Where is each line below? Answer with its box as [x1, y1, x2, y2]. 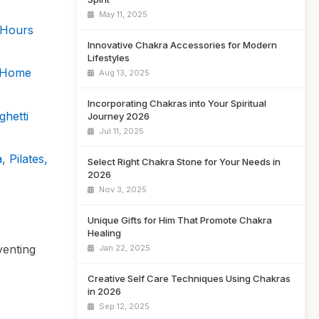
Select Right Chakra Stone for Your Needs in [88, 156, 281, 167]
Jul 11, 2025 [97, 126, 144, 136]
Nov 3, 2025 [97, 184, 147, 194]
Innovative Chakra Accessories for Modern [88, 39, 277, 51]
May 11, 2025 [97, 9, 147, 19]
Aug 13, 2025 [97, 68, 150, 78]
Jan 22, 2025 [97, 243, 150, 253]
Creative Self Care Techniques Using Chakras [88, 273, 291, 284]
